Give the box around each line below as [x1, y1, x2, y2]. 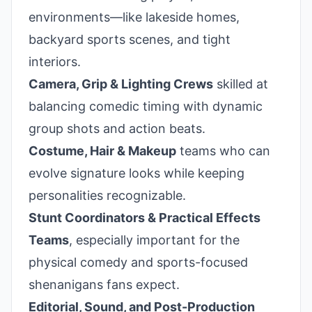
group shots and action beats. [29, 120, 205, 136]
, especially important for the [69, 232, 240, 247]
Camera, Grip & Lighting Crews [29, 76, 213, 91]
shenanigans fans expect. [29, 276, 180, 292]
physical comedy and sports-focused [29, 254, 248, 270]
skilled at [213, 76, 268, 91]
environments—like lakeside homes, [29, 9, 240, 24]
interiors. [29, 54, 81, 69]
